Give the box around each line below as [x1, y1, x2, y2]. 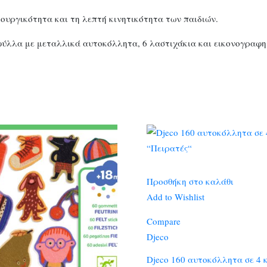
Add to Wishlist [146, 191, 204, 203]
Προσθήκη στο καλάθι [146, 175, 234, 188]
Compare [146, 215, 181, 228]
